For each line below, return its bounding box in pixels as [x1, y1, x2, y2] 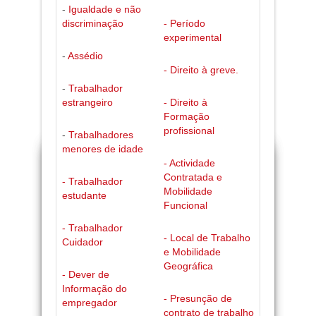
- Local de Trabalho [163, 232, 250, 244]
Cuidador [61, 236, 103, 248]
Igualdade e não [68, 4, 141, 16]
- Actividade [163, 157, 215, 169]
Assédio [67, 50, 103, 62]
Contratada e [163, 171, 222, 183]
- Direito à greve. [163, 64, 238, 76]
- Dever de [61, 269, 109, 281]
